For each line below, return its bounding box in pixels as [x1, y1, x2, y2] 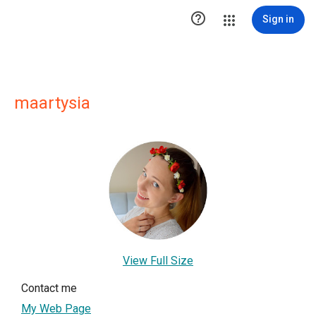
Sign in [262, 13, 294, 25]
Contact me [21, 281, 77, 295]
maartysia [14, 93, 90, 113]
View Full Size [123, 254, 193, 267]
